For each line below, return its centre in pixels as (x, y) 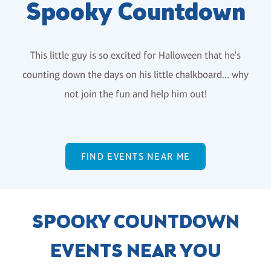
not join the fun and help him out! (135, 94)
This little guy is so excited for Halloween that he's (135, 55)
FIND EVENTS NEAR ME (135, 157)
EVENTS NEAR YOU (135, 253)
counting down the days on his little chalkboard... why (135, 75)
